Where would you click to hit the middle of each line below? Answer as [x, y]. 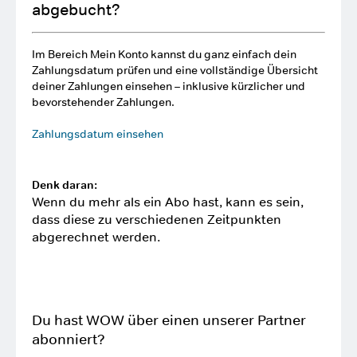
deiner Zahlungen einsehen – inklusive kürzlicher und [169, 86]
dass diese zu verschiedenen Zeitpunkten [157, 219]
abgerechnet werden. [96, 237]
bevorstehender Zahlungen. [103, 102]
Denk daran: [65, 185]
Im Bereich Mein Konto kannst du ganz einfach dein [164, 54]
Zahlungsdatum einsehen [98, 134]
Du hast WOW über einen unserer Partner [169, 320]
